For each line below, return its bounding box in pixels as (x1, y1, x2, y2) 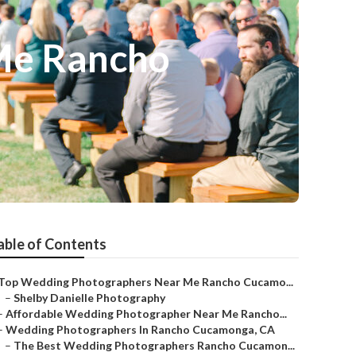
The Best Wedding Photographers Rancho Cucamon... (14, 339, 295, 352)
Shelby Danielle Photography (14, 291, 165, 304)
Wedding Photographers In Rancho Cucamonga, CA (6, 323, 275, 336)
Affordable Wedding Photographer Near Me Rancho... (6, 307, 287, 320)
